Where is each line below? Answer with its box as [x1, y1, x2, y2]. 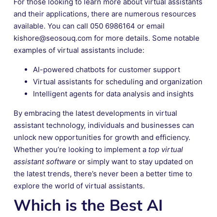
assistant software [14, 156, 76, 166]
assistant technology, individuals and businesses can [14, 120, 194, 130]
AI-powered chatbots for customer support [33, 64, 180, 74]
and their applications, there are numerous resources [14, 9, 196, 18]
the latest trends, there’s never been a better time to [14, 169, 192, 178]
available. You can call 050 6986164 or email [14, 21, 165, 31]
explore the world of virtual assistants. [14, 181, 145, 190]
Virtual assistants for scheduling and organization [33, 77, 202, 86]
